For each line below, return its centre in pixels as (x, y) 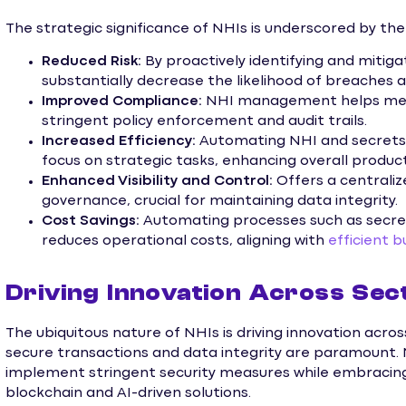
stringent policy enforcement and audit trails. (204, 122)
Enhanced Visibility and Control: (157, 182)
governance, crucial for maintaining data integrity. (220, 202)
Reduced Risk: (92, 62)
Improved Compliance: (122, 102)
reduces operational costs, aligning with (185, 242)
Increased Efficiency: (119, 142)
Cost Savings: (91, 222)
